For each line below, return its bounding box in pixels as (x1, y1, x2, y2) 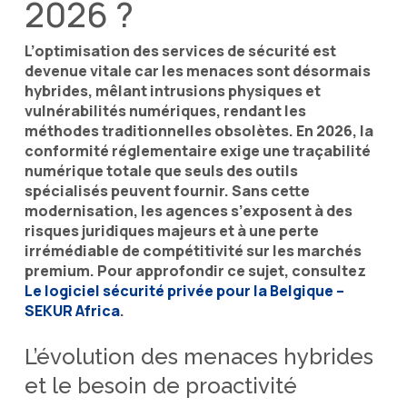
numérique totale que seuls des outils (24, 160, 298, 181)
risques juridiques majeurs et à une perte (24, 220, 319, 241)
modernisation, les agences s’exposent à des (24, 200, 352, 221)
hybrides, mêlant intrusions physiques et (24, 80, 321, 101)
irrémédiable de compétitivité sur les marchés (24, 240, 362, 261)
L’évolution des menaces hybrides (24, 342, 373, 370)
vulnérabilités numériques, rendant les (24, 100, 306, 121)
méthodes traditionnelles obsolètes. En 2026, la (24, 120, 373, 141)
